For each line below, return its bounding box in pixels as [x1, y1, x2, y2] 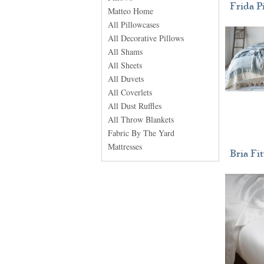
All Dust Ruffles [108, 100, 161, 111]
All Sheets [108, 60, 142, 71]
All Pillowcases [108, 19, 159, 30]
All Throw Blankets [108, 114, 174, 125]
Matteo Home [108, 5, 153, 16]
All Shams [108, 46, 143, 57]
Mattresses [108, 141, 142, 152]
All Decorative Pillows [108, 32, 184, 44]
